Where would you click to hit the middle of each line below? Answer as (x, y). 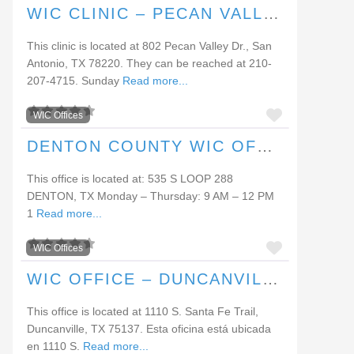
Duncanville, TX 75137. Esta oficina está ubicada (149, 329)
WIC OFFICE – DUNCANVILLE (270, 279)
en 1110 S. (55, 346)
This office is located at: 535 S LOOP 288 (130, 179)
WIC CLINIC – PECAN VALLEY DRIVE (271, 13)
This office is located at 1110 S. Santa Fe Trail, (143, 311)
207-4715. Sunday (75, 81)
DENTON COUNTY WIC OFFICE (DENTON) (265, 146)
